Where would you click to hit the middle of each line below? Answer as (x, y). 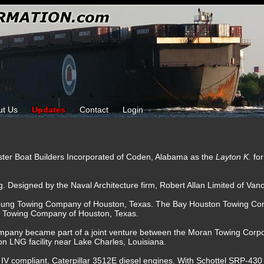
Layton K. (235, 157)
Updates (49, 110)
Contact (94, 110)
